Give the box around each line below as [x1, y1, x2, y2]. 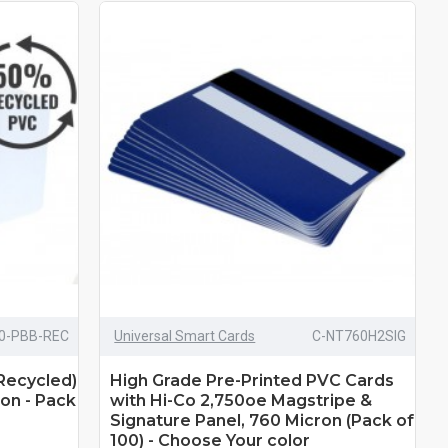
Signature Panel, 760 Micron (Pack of [110, 410, 415, 430]
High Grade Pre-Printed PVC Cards [110, 370, 395, 390]
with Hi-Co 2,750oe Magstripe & [110, 390, 373, 410]
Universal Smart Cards [114, 327, 256, 344]
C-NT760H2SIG [311, 327, 406, 344]
